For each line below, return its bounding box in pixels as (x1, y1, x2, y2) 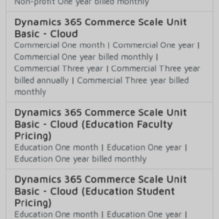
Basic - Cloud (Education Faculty (14, 117, 173, 130)
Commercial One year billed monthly (14, 51, 153, 62)
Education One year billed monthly (14, 153, 147, 164)
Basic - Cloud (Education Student (14, 184, 175, 197)
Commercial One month (14, 39, 105, 50)
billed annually (14, 74, 69, 85)
